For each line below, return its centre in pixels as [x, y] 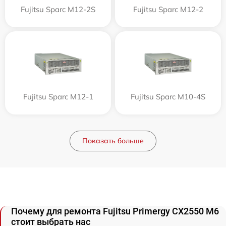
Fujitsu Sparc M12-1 [58, 97]
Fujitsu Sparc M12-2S [58, 9]
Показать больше [113, 141]
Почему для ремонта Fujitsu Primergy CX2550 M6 [115, 211]
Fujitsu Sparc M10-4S [168, 97]
